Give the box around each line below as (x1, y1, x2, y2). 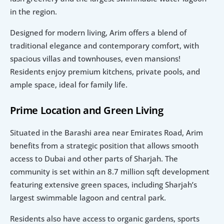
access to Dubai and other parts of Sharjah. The (10, 153, 178, 163)
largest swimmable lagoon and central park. (10, 192, 166, 202)
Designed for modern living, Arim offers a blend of (10, 27, 186, 37)
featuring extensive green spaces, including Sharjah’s (10, 179, 197, 189)
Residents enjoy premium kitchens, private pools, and (10, 66, 200, 76)
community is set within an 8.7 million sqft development (10, 166, 209, 176)
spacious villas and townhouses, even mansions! (10, 53, 180, 63)
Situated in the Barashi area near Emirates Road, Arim (10, 127, 203, 137)
